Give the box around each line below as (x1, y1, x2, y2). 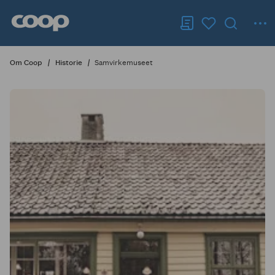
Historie (55, 58, 82, 67)
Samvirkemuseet (95, 58, 153, 67)
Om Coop (10, 58, 42, 67)
